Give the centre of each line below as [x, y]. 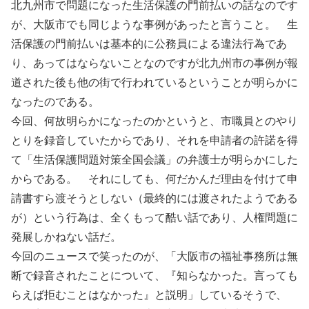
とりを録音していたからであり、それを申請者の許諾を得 [154, 141]
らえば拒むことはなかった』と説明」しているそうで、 [149, 295]
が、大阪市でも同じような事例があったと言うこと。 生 [154, 25]
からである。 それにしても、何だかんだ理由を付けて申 [154, 179]
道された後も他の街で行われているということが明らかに [154, 83]
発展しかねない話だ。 [66, 237]
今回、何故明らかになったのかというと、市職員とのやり [154, 121]
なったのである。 [55, 102]
